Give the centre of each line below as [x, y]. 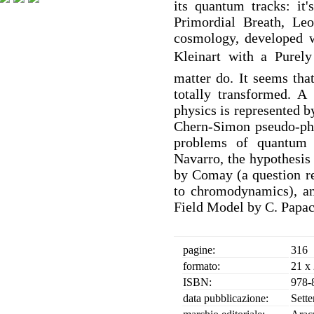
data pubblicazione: [226, 298]
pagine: [199, 250]
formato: [202, 266]
